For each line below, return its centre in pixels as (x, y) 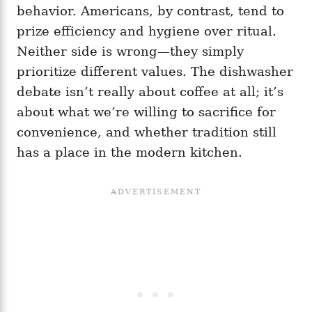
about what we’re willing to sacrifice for (146, 112)
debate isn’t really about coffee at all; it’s (150, 92)
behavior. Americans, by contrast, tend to (150, 11)
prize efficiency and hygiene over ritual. (147, 31)
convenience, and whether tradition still (147, 132)
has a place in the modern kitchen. (130, 153)
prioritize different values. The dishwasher (155, 72)
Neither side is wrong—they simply (130, 52)
